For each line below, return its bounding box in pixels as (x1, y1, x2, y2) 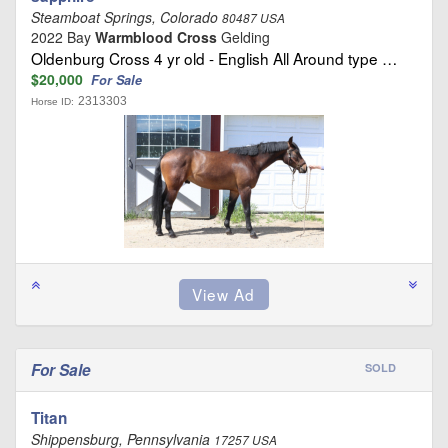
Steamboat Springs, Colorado (31, 7, 222, 28)
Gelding (217, 27, 270, 48)
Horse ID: (31, 96, 74, 108)
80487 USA (222, 10, 285, 27)
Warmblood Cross (95, 27, 217, 48)
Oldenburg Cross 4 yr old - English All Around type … (31, 47, 397, 70)
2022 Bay (31, 27, 95, 48)
